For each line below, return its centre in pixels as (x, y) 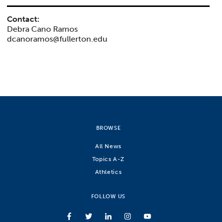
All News (108, 146)
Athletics (108, 171)
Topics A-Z (108, 159)
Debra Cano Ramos (43, 29)
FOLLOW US (108, 196)
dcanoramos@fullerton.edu (57, 39)
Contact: (24, 19)
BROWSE (108, 128)
